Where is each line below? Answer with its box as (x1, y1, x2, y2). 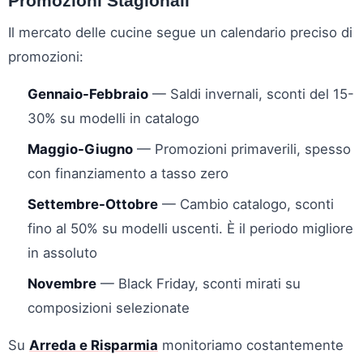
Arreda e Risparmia (29, 336, 158, 353)
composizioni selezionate (28, 299, 190, 316)
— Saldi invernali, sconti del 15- (148, 85, 354, 102)
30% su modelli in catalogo (28, 109, 199, 126)
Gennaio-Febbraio (28, 85, 148, 102)
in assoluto (28, 244, 97, 261)
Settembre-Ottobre (28, 195, 158, 212)
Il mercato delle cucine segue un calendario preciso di (8, 23, 352, 41)
